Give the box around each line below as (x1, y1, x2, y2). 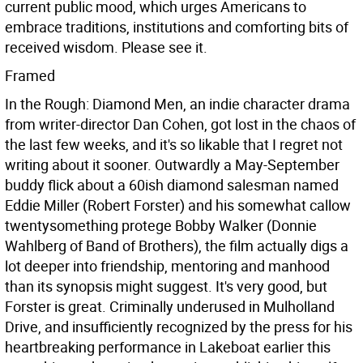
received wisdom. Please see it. (5, 37, 207, 57)
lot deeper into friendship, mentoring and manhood (5, 256, 330, 275)
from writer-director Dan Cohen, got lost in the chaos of (5, 114, 356, 134)
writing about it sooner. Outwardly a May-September (5, 155, 340, 174)
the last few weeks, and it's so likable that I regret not (5, 135, 343, 154)
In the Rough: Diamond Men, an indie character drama (5, 94, 350, 113)
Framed (5, 66, 55, 85)
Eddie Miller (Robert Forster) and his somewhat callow (5, 195, 351, 215)
